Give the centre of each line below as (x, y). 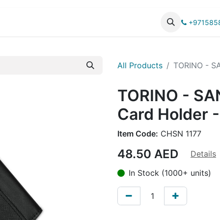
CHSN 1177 (180, 134)
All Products (140, 65)
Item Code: (138, 134)
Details (203, 154)
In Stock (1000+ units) (170, 173)
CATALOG (61, 22)
